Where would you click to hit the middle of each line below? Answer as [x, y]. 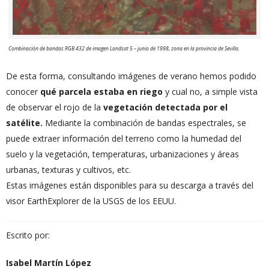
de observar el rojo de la [55, 107]
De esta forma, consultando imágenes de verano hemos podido [131, 76]
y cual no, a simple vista [210, 92]
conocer [23, 92]
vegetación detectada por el [165, 107]
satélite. [24, 123]
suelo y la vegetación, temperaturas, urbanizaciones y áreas [122, 154]
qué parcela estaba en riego [101, 92]
